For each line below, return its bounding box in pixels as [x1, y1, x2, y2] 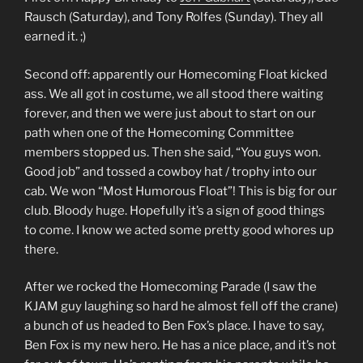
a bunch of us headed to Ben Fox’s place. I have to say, [24, 318, 324, 333]
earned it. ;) [24, 29, 86, 44]
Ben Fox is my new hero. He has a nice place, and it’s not [24, 338, 336, 352]
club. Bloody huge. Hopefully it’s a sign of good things [24, 203, 325, 218]
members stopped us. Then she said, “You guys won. [24, 144, 321, 160]
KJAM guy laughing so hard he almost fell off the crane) [24, 299, 338, 314]
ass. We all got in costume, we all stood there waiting [24, 86, 323, 101]
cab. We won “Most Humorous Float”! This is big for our [24, 183, 337, 199]
